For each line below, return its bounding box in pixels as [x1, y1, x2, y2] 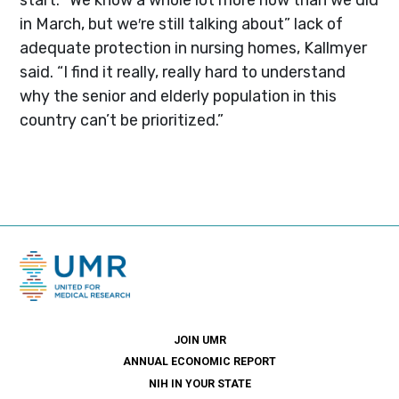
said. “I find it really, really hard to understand [20, 61, 346, 81]
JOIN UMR [173, 333, 226, 346]
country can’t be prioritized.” [20, 110, 224, 129]
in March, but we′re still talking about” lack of [20, 13, 344, 33]
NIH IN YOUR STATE [148, 377, 251, 390]
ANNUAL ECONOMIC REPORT [123, 355, 276, 369]
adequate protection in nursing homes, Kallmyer [20, 37, 368, 57]
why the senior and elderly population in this [20, 85, 338, 105]
